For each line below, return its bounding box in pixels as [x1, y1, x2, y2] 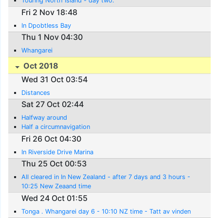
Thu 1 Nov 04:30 [21, 32, 83, 42]
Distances [21, 89, 51, 96]
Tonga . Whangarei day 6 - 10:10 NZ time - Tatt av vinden [21, 207, 191, 215]
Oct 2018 [21, 61, 59, 71]
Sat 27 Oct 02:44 [21, 99, 84, 109]
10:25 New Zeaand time [21, 182, 91, 190]
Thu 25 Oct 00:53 [21, 159, 87, 169]
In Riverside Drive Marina [21, 148, 94, 156]
